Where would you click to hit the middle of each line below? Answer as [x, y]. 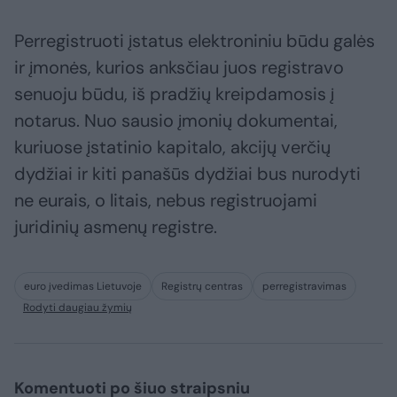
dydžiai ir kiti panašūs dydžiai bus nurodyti [187, 174]
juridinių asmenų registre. [116, 227]
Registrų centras [202, 287]
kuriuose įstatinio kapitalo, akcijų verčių [172, 148]
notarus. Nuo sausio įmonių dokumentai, [176, 121]
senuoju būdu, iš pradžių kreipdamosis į [174, 94]
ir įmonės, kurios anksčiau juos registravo [179, 68]
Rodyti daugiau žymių [78, 308]
